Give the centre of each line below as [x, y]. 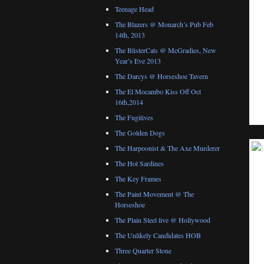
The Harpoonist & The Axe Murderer [167, 148]
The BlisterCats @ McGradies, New [166, 50]
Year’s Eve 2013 [138, 61]
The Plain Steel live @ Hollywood [163, 220]
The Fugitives [134, 118]
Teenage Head [134, 9]
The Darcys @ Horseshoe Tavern [161, 76]
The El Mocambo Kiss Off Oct [158, 92]
